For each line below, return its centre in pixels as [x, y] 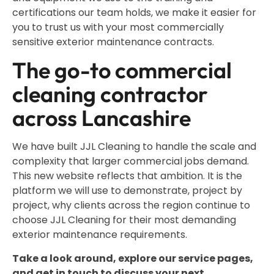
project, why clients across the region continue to [131, 206]
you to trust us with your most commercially [118, 28]
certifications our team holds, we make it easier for [134, 13]
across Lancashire [102, 118]
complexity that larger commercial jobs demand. [131, 161]
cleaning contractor [110, 94]
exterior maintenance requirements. [100, 235]
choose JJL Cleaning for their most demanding [124, 220]
